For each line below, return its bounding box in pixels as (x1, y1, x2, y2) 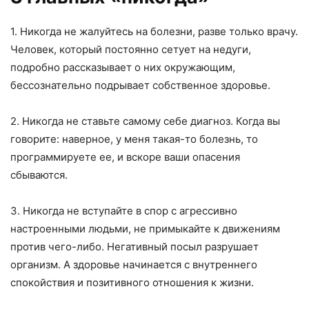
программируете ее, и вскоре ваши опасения (10, 150, 240, 164)
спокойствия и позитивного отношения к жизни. (10, 276, 254, 290)
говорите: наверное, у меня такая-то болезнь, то (10, 132, 258, 146)
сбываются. (10, 168, 68, 182)
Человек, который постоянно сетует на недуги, (10, 43, 251, 57)
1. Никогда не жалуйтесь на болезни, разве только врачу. (10, 25, 298, 39)
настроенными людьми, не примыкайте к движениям (10, 222, 280, 236)
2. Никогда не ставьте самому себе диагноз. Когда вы (10, 114, 280, 128)
